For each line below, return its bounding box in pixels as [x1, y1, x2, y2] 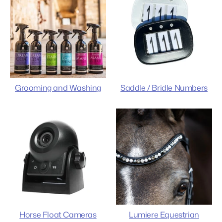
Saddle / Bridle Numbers [120, 82, 208, 93]
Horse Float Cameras [19, 209, 97, 220]
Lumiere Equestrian [129, 209, 199, 220]
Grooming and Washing [15, 82, 101, 93]
